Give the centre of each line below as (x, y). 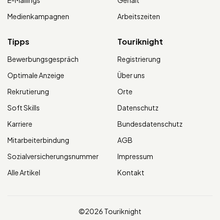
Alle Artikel (24, 173)
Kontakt (131, 173)
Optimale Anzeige (36, 75)
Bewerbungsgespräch (43, 59)
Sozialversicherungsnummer (53, 156)
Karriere (20, 124)
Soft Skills (24, 108)
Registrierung (139, 59)
